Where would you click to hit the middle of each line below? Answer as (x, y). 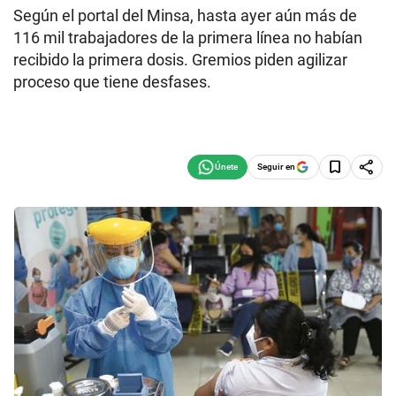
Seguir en (276, 166)
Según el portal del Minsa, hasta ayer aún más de (185, 15)
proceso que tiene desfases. (112, 82)
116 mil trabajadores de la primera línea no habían (188, 38)
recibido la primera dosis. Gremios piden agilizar (180, 60)
